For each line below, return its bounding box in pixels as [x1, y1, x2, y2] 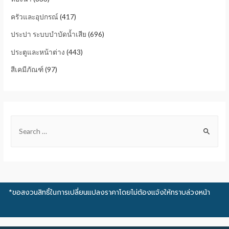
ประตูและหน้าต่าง [11, 47, 65, 56]
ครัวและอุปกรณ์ [11, 12, 59, 21]
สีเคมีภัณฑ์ [11, 65, 44, 74]
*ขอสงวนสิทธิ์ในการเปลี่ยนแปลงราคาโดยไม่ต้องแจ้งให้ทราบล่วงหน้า [9, 187, 210, 198]
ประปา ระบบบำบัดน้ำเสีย [11, 30, 87, 39]
